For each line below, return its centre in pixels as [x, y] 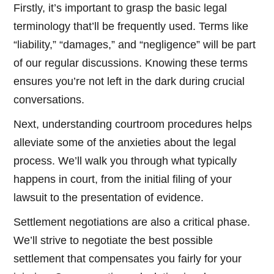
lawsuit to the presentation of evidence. [109, 198]
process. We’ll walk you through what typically [125, 161]
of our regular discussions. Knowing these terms [131, 63]
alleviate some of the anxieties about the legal [125, 143]
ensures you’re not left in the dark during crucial [129, 82]
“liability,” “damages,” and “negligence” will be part [135, 45]
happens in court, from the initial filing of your [123, 180]
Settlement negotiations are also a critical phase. [132, 222]
